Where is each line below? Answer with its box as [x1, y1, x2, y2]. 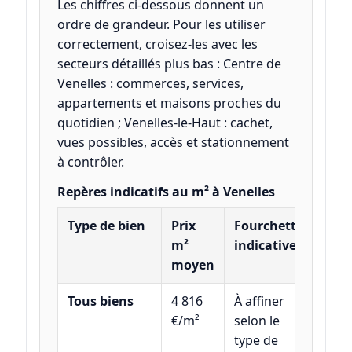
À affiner [233, 292, 284, 310]
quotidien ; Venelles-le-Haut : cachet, [57, 114, 273, 132]
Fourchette [233, 217, 303, 235]
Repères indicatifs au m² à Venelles [57, 183, 275, 201]
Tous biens [67, 292, 134, 310]
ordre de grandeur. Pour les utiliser [57, 16, 266, 34]
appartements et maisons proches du [57, 94, 281, 112]
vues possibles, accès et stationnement [57, 134, 289, 152]
